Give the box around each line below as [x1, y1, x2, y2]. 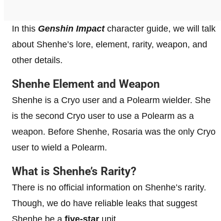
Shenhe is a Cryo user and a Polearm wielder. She [12, 95, 211, 105]
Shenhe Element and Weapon [12, 77, 160, 91]
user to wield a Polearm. [12, 142, 110, 152]
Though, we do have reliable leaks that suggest [12, 198, 197, 208]
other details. [12, 55, 65, 65]
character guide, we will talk [105, 23, 216, 34]
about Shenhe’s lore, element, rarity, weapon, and [12, 39, 207, 49]
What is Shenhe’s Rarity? [12, 164, 136, 178]
